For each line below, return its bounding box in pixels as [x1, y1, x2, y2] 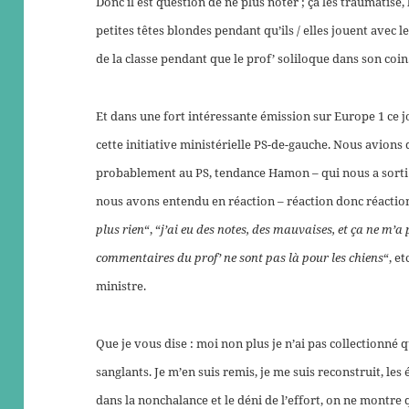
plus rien [96, 221, 145, 238]
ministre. [96, 278, 147, 295]
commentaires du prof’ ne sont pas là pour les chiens [96, 249, 384, 267]
